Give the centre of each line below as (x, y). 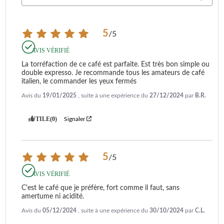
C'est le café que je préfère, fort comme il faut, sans (100, 188)
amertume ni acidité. (53, 196)
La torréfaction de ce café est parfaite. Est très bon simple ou (115, 64)
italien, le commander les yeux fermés (79, 81)
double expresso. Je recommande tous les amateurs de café (113, 73)
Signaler (74, 119)
